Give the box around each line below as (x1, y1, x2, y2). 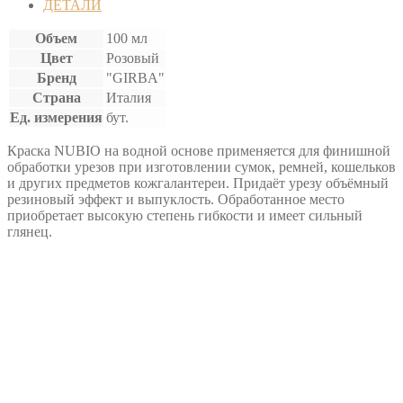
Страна (31, 89, 81, 105)
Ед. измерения (10, 109, 103, 125)
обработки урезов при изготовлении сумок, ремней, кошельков (7, 158, 396, 175)
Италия (106, 89, 151, 105)
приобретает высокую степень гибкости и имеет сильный (7, 207, 363, 223)
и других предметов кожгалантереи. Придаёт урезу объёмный (7, 175, 389, 191)
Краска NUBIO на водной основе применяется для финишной (7, 142, 390, 158)
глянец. (7, 223, 52, 239)
